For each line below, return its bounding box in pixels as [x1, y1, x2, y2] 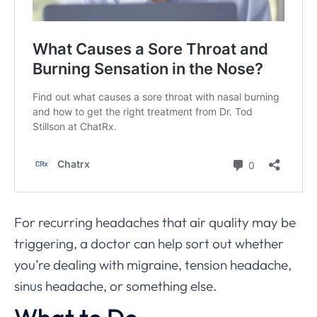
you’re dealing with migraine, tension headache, [14, 256, 292, 274]
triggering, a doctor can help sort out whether [14, 235, 284, 253]
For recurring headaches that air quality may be [14, 214, 296, 231]
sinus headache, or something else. [14, 277, 217, 295]
